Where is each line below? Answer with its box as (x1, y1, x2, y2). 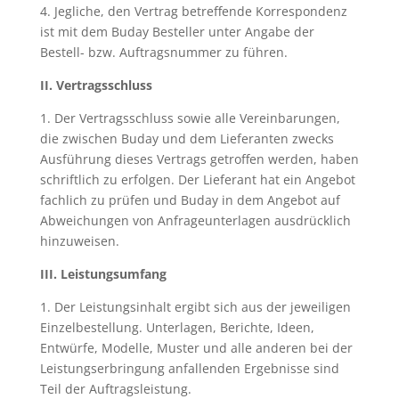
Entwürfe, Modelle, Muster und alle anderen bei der (39, 339, 353, 356)
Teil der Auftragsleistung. (39, 380, 191, 397)
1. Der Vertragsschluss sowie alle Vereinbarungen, (39, 110, 340, 126)
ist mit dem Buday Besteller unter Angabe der (39, 23, 314, 40)
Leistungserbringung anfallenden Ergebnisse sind (39, 360, 339, 377)
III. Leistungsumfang (39, 265, 167, 282)
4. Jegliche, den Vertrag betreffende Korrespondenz (39, 3, 347, 20)
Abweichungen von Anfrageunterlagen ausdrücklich (39, 212, 351, 229)
